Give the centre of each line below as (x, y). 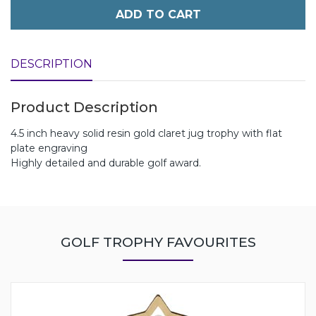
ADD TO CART (158, 14)
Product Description (84, 107)
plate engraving (49, 148)
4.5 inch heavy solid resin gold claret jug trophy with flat (146, 133)
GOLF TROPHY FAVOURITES (158, 242)
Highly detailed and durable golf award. (106, 163)
